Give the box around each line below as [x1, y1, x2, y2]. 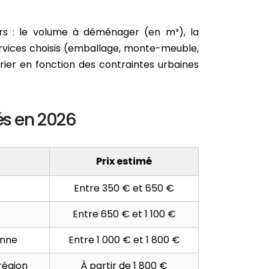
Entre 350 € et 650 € [74, 181, 174, 195]
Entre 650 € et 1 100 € [72, 207, 176, 221]
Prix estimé [96, 154, 152, 168]
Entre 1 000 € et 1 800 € [68, 232, 180, 247]
